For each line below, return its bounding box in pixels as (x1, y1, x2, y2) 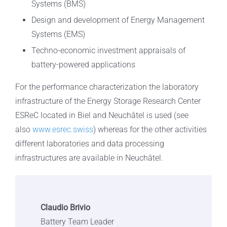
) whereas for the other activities (93, 125, 207, 135)
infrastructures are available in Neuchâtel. (15, 153, 163, 163)
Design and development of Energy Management (31, 15, 205, 25)
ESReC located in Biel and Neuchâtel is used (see (15, 110, 188, 121)
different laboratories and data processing (15, 139, 164, 149)
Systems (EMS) (31, 29, 85, 40)
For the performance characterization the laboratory (15, 82, 199, 92)
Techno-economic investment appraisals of (31, 46, 185, 56)
